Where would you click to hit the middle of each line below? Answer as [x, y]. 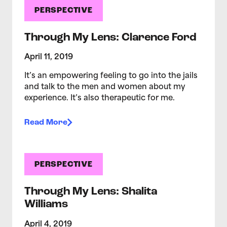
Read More [46, 123]
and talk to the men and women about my [105, 87]
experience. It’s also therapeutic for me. [100, 99]
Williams [46, 204]
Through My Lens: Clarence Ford [110, 37]
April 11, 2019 [49, 58]
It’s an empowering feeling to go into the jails [111, 76]
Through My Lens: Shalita [91, 192]
